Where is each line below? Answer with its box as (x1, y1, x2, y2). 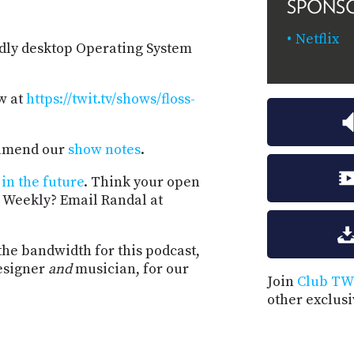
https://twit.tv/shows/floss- (26, 90, 195, 109)
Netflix (296, 30, 339, 49)
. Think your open (84, 173, 200, 192)
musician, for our (72, 260, 189, 279)
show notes (68, 141, 141, 160)
